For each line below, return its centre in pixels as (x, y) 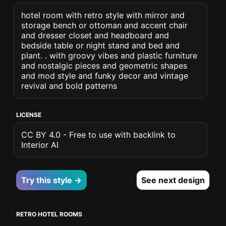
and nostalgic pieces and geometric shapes (104, 66)
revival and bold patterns (69, 86)
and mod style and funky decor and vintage (105, 76)
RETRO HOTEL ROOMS (49, 214)
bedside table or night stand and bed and (101, 45)
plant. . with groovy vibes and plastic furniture (109, 55)
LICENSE (29, 115)
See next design (173, 180)
